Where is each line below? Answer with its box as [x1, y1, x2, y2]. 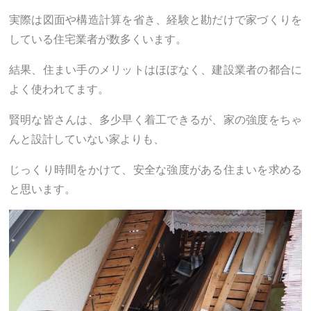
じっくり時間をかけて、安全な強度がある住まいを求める [9, 161, 302, 178]
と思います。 [9, 180, 76, 197]
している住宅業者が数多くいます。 [9, 31, 187, 47]
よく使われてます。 [9, 81, 109, 97]
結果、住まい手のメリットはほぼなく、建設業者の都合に [9, 61, 302, 78]
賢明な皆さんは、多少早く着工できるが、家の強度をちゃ [9, 111, 302, 128]
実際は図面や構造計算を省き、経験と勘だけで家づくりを [9, 11, 302, 28]
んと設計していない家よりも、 [9, 131, 165, 147]
